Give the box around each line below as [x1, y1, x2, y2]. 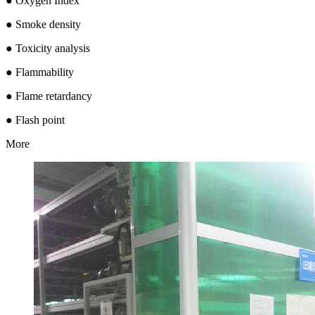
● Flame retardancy [6, 89, 92, 102]
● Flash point [6, 113, 65, 126]
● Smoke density [6, 18, 81, 30]
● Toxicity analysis [6, 41, 90, 54]
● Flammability [6, 65, 74, 78]
